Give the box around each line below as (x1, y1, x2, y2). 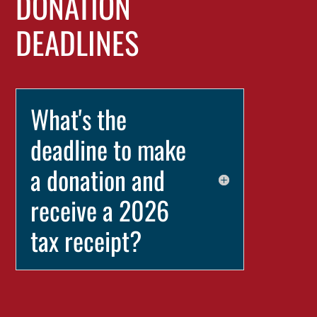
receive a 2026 (30, 191, 170, 229)
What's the (30, 100, 127, 137)
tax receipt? (30, 221, 142, 259)
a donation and (30, 161, 166, 198)
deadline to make (30, 130, 187, 168)
